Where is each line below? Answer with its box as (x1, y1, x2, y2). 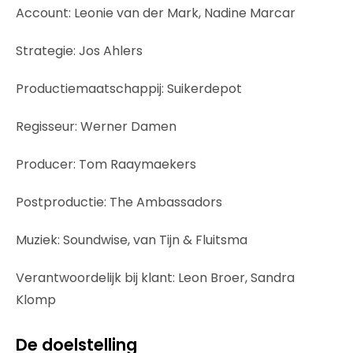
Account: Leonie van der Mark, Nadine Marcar (16, 3, 295, 22)
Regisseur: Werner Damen (16, 117, 176, 136)
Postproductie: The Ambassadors (16, 192, 222, 211)
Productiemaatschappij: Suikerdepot (16, 79, 242, 98)
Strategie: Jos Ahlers (16, 41, 143, 60)
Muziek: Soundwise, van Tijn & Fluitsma (16, 230, 247, 249)
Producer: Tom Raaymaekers (16, 154, 196, 173)
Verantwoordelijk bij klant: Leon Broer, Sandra (16, 268, 295, 287)
